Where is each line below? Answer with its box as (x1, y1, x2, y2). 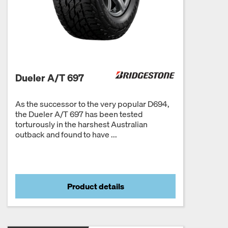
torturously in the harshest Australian (15, 117, 148, 131)
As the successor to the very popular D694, (15, 97, 169, 110)
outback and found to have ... (15, 127, 117, 141)
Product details (67, 179, 124, 193)
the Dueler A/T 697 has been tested (15, 107, 142, 121)
